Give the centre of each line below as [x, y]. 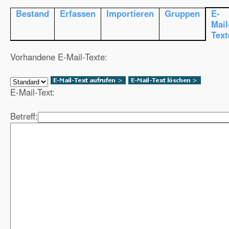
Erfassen [78, 13]
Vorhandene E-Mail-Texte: [59, 57]
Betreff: [24, 116]
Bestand [32, 13]
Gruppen [182, 13]
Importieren [130, 13]
